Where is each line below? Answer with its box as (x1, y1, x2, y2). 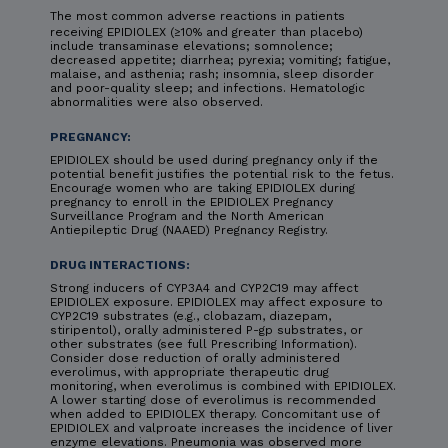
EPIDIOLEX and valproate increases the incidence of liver (50, 421, 393, 436)
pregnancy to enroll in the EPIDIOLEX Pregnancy (50, 195, 333, 210)
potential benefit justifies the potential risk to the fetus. (50, 167, 394, 182)
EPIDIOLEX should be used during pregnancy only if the (50, 153, 378, 168)
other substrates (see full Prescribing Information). (50, 337, 357, 352)
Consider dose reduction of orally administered (50, 351, 340, 366)
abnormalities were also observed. (50, 95, 263, 110)
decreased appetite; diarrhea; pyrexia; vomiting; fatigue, (50, 53, 390, 68)
